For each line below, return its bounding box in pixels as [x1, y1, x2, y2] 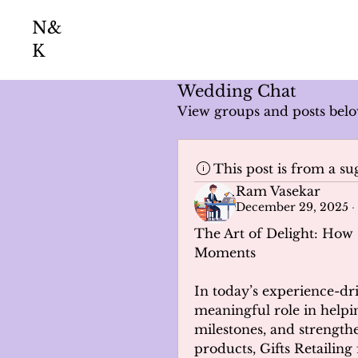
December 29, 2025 [235, 200, 348, 214]
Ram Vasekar [235, 183, 320, 199]
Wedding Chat [177, 82, 296, 101]
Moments [193, 245, 256, 261]
